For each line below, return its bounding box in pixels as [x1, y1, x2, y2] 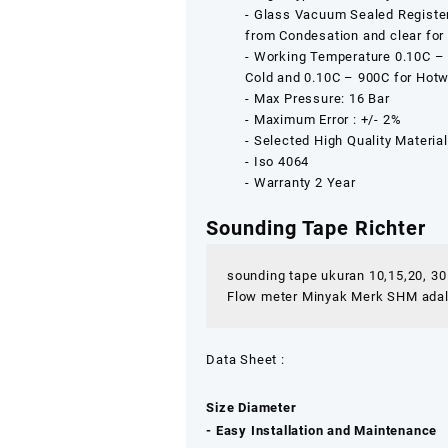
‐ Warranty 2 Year [245, 174, 356, 190]
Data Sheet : [206, 352, 285, 368]
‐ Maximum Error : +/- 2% [245, 111, 402, 127]
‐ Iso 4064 [245, 153, 310, 169]
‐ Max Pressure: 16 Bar [245, 90, 390, 106]
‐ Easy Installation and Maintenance [206, 423, 438, 439]
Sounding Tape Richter [206, 216, 427, 240]
